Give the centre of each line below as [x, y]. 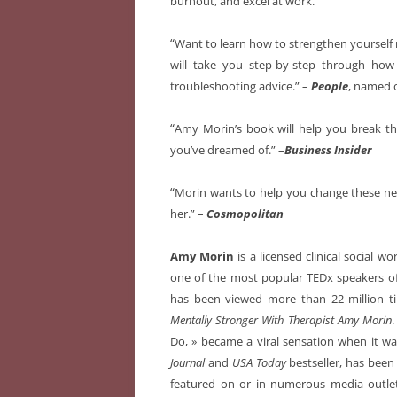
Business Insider [328, 150]
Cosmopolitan [245, 214]
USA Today [259, 363]
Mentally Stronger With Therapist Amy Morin [281, 320]
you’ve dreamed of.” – [227, 150]
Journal [189, 363]
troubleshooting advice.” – [241, 86]
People [330, 86]
